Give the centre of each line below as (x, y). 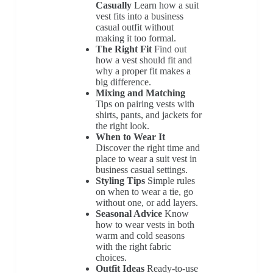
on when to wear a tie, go (144, 191)
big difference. (123, 82)
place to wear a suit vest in (146, 158)
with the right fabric (133, 246)
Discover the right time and (147, 147)
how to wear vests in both (145, 224)
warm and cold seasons (140, 235)
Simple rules (170, 180)
